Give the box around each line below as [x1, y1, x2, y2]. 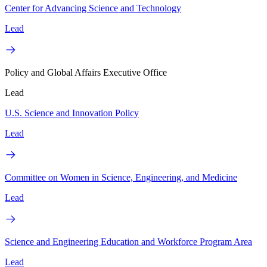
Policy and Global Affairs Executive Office [5, 67, 167, 77]
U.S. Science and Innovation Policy [5, 107, 139, 118]
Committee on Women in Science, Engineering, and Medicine [5, 172, 237, 182]
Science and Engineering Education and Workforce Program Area [5, 236, 252, 247]
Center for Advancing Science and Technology [5, 2, 181, 13]
